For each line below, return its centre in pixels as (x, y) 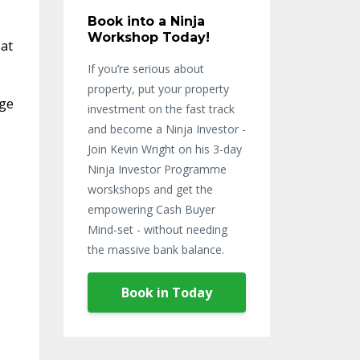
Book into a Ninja (146, 22)
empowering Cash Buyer (151, 210)
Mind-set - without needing (157, 230)
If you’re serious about (145, 69)
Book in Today (166, 293)
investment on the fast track (161, 109)
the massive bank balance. (155, 250)
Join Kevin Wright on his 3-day (164, 149)
